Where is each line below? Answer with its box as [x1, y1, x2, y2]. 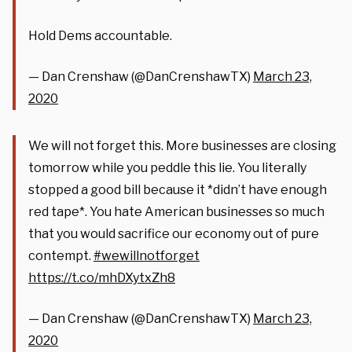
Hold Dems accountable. [28, 27, 172, 43]
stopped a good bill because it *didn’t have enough [28, 181, 327, 197]
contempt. [28, 247, 93, 263]
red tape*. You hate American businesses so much [28, 203, 324, 219]
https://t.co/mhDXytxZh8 [28, 269, 175, 285]
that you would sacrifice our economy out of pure [28, 225, 319, 241]
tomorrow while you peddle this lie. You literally [28, 159, 306, 175]
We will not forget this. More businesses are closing [28, 137, 336, 153]
